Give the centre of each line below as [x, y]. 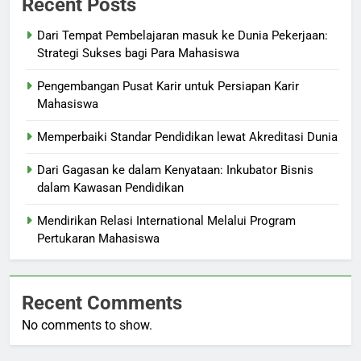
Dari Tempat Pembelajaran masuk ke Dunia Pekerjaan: [183, 36]
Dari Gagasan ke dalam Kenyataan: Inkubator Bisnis [175, 170]
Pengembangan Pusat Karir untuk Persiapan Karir [168, 87]
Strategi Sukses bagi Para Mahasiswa [138, 54]
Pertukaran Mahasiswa [98, 239]
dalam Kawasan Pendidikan [110, 188]
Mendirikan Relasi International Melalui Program [166, 221]
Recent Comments [102, 303]
